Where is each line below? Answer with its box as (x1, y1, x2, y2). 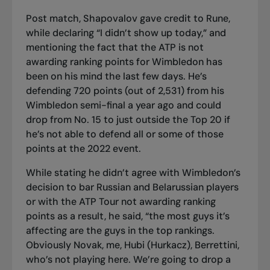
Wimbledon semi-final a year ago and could (25, 99, 221, 112)
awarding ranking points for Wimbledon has (25, 55, 222, 69)
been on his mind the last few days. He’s (25, 70, 207, 83)
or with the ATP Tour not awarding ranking (25, 195, 216, 209)
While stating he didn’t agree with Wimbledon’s (25, 166, 240, 180)
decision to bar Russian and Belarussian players (25, 181, 239, 194)
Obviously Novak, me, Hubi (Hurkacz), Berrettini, (25, 239, 239, 252)
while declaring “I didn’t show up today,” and (25, 27, 226, 40)
